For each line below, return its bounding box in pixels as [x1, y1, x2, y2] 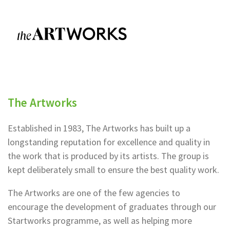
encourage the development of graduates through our [8, 201, 216, 213]
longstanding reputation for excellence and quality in [8, 136, 210, 148]
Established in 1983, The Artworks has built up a [8, 122, 190, 134]
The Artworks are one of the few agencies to [8, 187, 180, 199]
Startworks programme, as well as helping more [8, 215, 192, 226]
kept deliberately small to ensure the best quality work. [8, 164, 219, 176]
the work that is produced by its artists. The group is [8, 150, 209, 162]
